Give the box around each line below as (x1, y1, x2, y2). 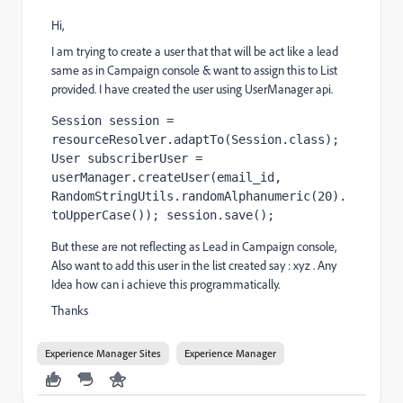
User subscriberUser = (51, 151, 202, 166)
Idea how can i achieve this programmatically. (51, 276, 280, 292)
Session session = (51, 113, 174, 128)
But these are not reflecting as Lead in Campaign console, (51, 238, 336, 255)
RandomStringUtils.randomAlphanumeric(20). (51, 189, 346, 203)
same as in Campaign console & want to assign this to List (51, 62, 337, 78)
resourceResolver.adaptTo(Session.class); (51, 132, 339, 147)
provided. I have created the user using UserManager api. (51, 81, 333, 97)
